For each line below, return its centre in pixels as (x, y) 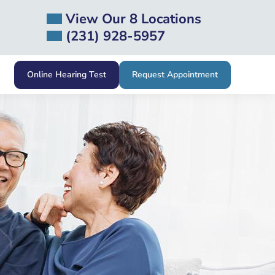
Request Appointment (175, 74)
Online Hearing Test (67, 74)
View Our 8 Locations (132, 19)
